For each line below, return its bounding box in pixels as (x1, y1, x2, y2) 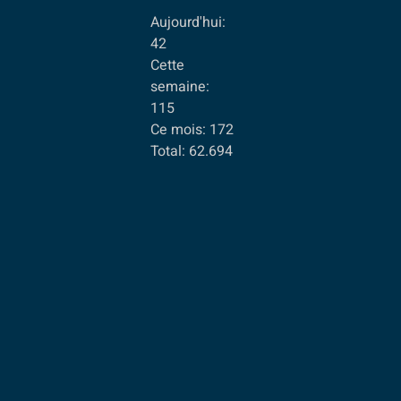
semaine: (150, 75, 210, 98)
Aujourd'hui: (150, 11, 226, 33)
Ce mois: (150, 118, 207, 141)
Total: (150, 140, 186, 162)
